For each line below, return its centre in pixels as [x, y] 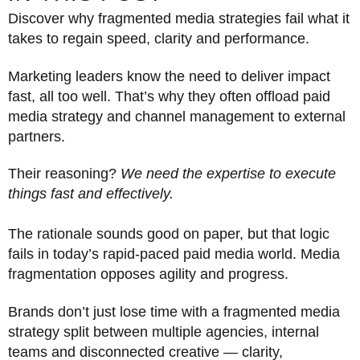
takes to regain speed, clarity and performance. [159, 39]
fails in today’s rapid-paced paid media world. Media [174, 254]
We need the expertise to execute [228, 174]
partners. [39, 136]
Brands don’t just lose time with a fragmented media [174, 311]
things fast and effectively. [91, 194]
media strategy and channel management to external [177, 116]
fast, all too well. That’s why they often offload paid [169, 96]
